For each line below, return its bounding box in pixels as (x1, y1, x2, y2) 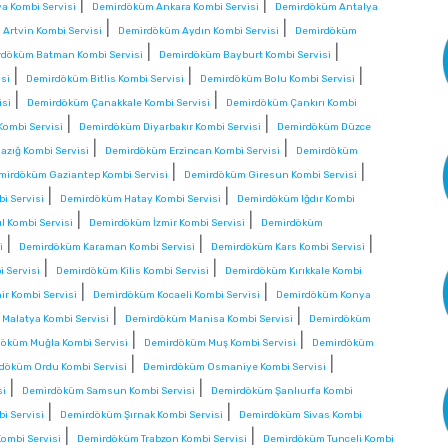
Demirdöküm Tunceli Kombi (263, 433, 394, 446)
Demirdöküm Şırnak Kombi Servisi (60, 409, 223, 422)
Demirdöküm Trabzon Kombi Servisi (77, 433, 247, 446)
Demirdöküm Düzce (277, 121, 371, 134)
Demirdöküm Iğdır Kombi (237, 193, 355, 206)
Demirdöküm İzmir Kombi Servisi (89, 217, 245, 230)
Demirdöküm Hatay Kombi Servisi (60, 193, 221, 206)
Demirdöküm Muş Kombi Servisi (144, 337, 296, 350)
